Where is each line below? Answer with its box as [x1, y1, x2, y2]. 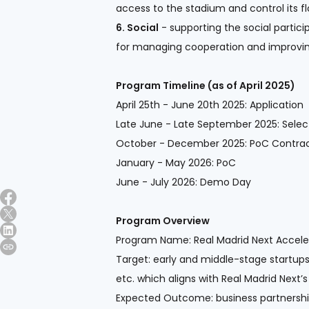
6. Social [116, 20, 159, 34]
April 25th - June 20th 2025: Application [116, 97, 303, 112]
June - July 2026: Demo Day [116, 175, 251, 189]
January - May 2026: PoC [116, 155, 236, 170]
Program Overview [116, 213, 210, 228]
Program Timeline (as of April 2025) [116, 78, 295, 92]
